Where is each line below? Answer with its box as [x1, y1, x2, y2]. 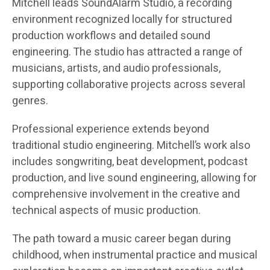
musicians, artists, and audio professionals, [12, 60, 221, 77]
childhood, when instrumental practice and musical [12, 247, 257, 264]
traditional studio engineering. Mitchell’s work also [12, 137, 250, 154]
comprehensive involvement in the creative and [12, 186, 240, 203]
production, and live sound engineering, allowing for [12, 170, 257, 187]
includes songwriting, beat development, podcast [12, 154, 248, 171]
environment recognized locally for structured [12, 11, 232, 28]
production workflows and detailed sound [12, 28, 210, 45]
